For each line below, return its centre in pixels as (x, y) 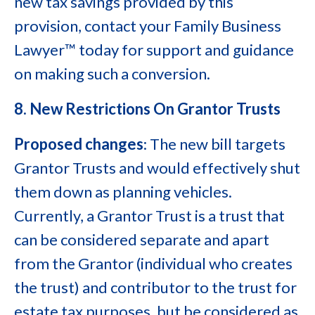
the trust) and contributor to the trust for (155, 287)
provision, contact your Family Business (148, 26)
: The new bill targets (214, 144)
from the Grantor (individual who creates (153, 263)
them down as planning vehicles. (123, 192)
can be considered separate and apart (142, 239)
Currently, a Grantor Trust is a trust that (149, 216)
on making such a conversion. (112, 73)
